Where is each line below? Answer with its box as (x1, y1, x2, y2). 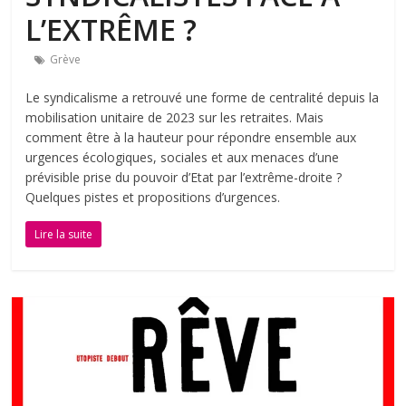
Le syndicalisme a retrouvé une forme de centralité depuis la (25, 88, 380, 106)
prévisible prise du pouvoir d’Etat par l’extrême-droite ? (25, 168, 343, 186)
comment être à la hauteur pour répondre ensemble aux (25, 128, 357, 146)
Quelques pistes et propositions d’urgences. (25, 188, 281, 206)
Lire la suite (34, 226, 93, 242)
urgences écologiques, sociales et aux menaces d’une (25, 148, 340, 166)
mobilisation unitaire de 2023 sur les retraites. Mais (25, 108, 324, 126)
